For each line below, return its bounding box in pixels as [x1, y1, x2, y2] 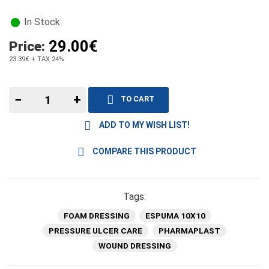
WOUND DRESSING [98, 240, 171, 250]
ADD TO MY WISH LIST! [97, 120, 190, 130]
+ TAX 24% [29, 55, 64, 63]
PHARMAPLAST [158, 225, 220, 235]
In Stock [22, 16, 60, 28]
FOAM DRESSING [63, 211, 130, 221]
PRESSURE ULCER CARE [49, 225, 143, 235]
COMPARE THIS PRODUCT [90, 147, 196, 157]
